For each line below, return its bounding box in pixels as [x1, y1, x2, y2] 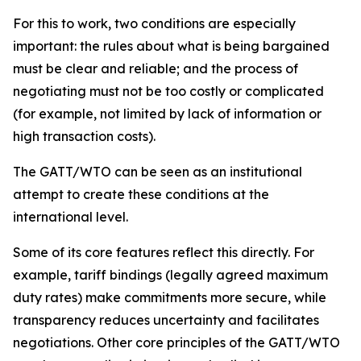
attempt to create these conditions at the [13, 186, 269, 202]
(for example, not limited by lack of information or [13, 106, 322, 122]
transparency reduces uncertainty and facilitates [13, 312, 319, 328]
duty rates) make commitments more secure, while [13, 289, 326, 305]
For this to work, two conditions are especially [13, 15, 296, 31]
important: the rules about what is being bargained [13, 38, 330, 54]
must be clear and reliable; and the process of [13, 60, 298, 77]
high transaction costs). [13, 128, 156, 144]
